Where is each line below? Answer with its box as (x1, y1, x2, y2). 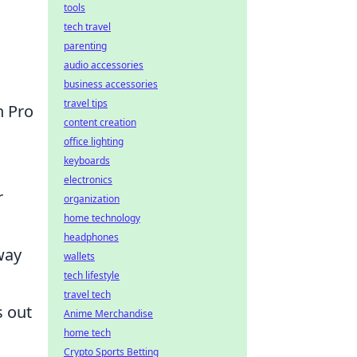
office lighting (64, 135, 124, 148)
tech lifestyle (64, 269, 120, 282)
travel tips (64, 96, 108, 110)
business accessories (64, 77, 158, 91)
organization (64, 192, 120, 206)
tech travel (64, 20, 111, 33)
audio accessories (64, 58, 143, 72)
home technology (64, 211, 140, 225)
